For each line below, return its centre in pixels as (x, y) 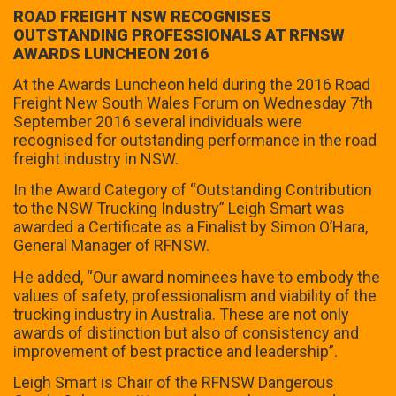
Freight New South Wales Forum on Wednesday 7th (193, 103)
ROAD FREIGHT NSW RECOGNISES (142, 16)
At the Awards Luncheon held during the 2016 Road (192, 84)
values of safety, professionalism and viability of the (195, 295)
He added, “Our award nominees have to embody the (197, 277)
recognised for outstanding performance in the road (195, 140)
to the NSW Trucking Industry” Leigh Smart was (179, 209)
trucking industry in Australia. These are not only (181, 314)
